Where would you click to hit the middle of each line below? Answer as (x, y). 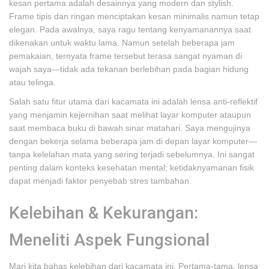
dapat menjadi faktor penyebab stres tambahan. (100, 181)
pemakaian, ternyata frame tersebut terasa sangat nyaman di (125, 56)
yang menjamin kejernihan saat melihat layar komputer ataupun (130, 115)
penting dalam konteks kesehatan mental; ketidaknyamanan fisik (131, 168)
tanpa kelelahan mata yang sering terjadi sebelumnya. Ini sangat (132, 154)
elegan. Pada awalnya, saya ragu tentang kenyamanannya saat (130, 29)
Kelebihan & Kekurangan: (104, 213)
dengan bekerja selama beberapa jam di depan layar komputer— (133, 141)
